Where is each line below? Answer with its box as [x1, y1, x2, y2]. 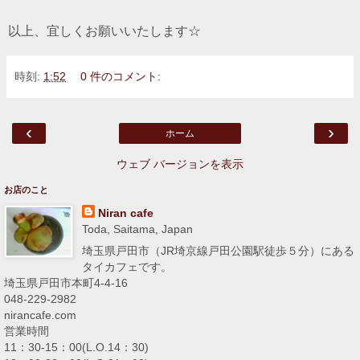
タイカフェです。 [81, 260, 172, 274]
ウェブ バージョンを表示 [117, 157, 243, 170]
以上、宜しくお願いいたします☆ [8, 23, 201, 38]
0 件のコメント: [80, 69, 162, 83]
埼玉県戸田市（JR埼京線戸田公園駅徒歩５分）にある [81, 244, 354, 258]
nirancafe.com [4, 309, 76, 322]
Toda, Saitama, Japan [81, 222, 193, 235]
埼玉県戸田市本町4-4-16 [4, 276, 128, 290]
